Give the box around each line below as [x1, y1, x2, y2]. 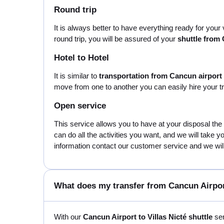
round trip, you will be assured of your [54, 34, 177, 43]
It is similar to [54, 71, 99, 80]
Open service [54, 100, 106, 110]
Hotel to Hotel [54, 52, 109, 62]
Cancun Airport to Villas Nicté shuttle [83, 212, 212, 221]
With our [54, 212, 83, 221]
